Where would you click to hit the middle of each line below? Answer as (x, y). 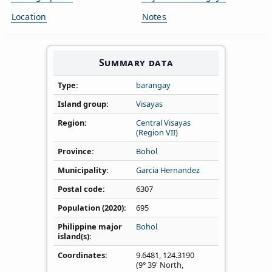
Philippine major (90, 226)
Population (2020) (91, 207)
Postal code (80, 189)
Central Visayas (163, 122)
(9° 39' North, (160, 264)
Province (75, 151)
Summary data (136, 62)
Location (29, 16)
